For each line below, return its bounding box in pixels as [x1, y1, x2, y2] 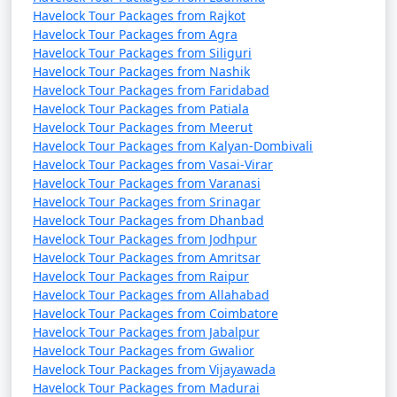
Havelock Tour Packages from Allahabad [33, 286, 269, 303]
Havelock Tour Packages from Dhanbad [33, 212, 264, 229]
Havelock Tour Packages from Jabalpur [33, 323, 260, 340]
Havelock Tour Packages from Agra [33, 26, 237, 43]
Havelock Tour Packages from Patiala [33, 100, 249, 117]
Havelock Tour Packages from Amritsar [33, 249, 261, 266]
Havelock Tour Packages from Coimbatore [33, 305, 278, 322]
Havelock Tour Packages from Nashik [33, 63, 250, 80]
